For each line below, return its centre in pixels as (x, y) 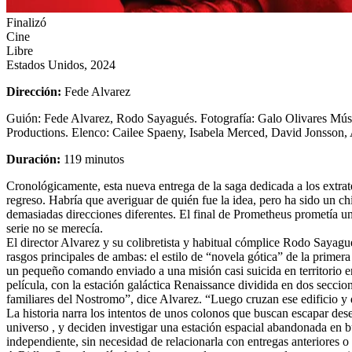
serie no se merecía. (55, 228)
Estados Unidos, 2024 (61, 64)
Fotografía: (227, 118)
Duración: (35, 159)
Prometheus (262, 214)
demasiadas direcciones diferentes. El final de (120, 214)
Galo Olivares (292, 118)
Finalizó (26, 22)
